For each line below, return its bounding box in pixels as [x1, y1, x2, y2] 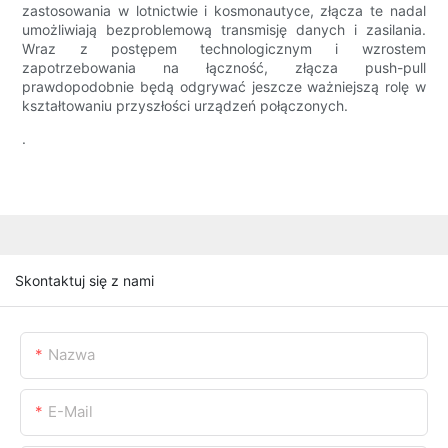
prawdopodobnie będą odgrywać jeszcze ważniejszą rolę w [22, 78, 426, 96]
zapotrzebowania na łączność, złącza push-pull [22, 59, 426, 77]
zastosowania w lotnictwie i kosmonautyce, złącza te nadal [22, 2, 426, 20]
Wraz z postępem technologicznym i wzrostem [22, 40, 426, 58]
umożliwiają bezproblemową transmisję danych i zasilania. [22, 21, 426, 39]
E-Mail [48, 401, 93, 421]
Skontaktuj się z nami [15, 271, 154, 289]
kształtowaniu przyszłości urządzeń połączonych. [22, 97, 349, 115]
